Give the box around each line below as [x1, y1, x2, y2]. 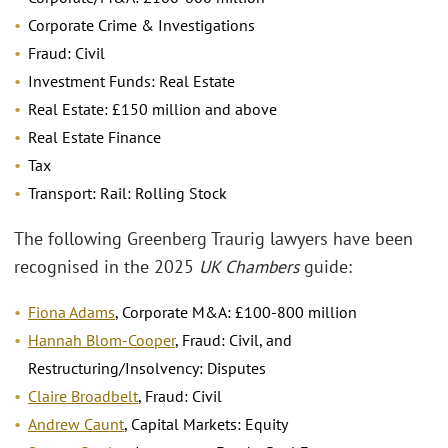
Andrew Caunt [28, 414, 124, 435]
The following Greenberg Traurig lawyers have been [14, 226, 413, 250]
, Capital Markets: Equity [124, 414, 288, 435]
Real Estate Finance [28, 127, 161, 148]
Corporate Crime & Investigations [28, 15, 255, 36]
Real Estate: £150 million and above [28, 99, 277, 120]
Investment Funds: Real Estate [28, 71, 235, 92]
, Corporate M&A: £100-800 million [115, 302, 357, 323]
